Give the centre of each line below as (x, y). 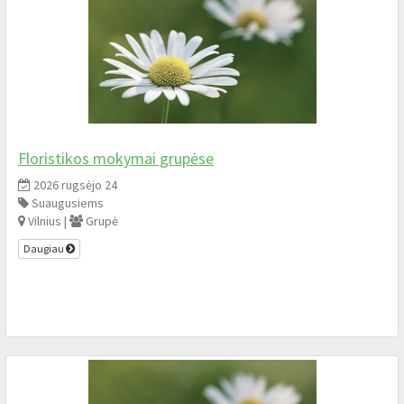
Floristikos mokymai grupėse (116, 158)
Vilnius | (47, 220)
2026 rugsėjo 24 (74, 184)
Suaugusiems (66, 202)
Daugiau (45, 249)
